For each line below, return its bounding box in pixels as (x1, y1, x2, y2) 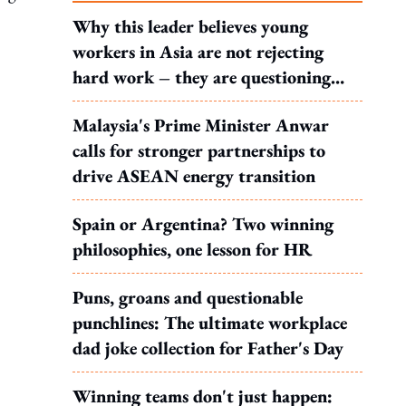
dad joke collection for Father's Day (72, 336, 343, 360)
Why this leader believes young (72, 14, 308, 38)
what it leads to (72, 91, 191, 114)
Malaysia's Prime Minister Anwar (72, 113, 329, 137)
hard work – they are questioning (72, 65, 331, 89)
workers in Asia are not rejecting (72, 40, 324, 63)
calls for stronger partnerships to (72, 139, 325, 162)
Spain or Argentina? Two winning (72, 212, 333, 236)
